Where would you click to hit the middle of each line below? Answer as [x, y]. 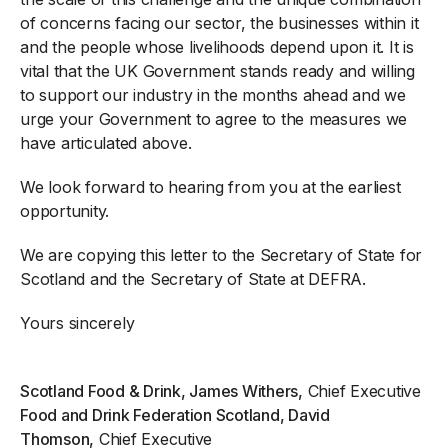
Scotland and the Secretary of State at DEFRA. [193, 278]
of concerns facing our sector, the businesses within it [219, 22]
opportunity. [64, 210]
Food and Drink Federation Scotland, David [175, 414]
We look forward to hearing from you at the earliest [210, 186]
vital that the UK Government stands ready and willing [217, 70]
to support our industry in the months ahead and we [213, 94]
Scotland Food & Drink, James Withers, [161, 390]
